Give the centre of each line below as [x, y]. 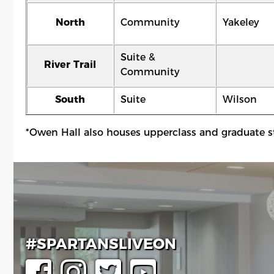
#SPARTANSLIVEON [101, 244]
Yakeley [241, 22]
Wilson [240, 99]
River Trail [70, 65]
